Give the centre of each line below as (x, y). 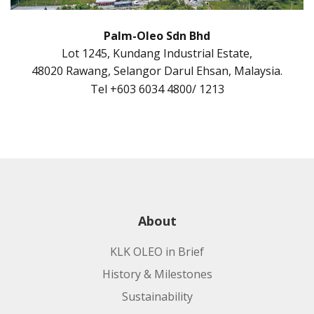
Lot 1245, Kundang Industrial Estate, (157, 53)
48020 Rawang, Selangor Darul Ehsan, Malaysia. (157, 70)
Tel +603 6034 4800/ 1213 (157, 89)
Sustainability (157, 296)
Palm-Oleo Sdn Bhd (157, 35)
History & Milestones (157, 274)
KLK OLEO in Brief (157, 251)
